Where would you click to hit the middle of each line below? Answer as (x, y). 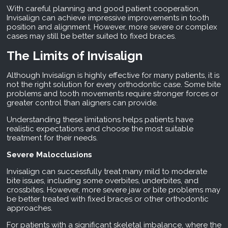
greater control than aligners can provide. (82, 103)
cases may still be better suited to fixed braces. (91, 36)
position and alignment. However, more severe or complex (112, 27)
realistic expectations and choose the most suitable (100, 129)
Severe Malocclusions (49, 155)
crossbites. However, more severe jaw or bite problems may (113, 190)
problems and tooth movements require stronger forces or (112, 94)
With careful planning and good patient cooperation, (103, 9)
